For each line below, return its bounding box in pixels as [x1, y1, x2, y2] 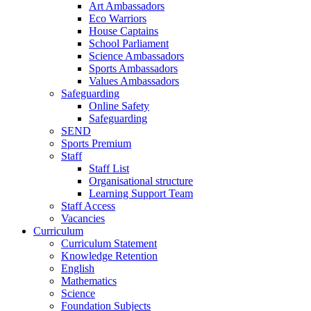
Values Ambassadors [89, 75, 179, 87]
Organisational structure [89, 175, 193, 187]
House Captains [89, 25, 158, 37]
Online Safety [89, 100, 149, 112]
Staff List [89, 162, 129, 174]
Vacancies [61, 212, 105, 224]
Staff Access [61, 200, 115, 212]
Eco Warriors [89, 12, 146, 24]
